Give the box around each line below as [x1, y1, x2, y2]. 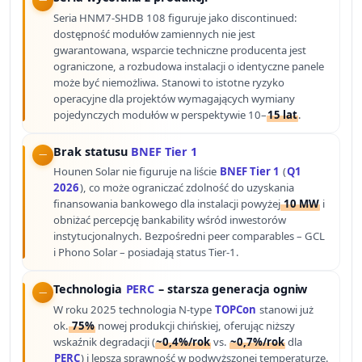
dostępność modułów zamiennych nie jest [53, 26, 256, 41]
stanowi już [257, 302, 314, 318]
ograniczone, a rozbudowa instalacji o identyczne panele [53, 58, 325, 74]
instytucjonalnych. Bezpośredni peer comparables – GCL [53, 229, 326, 244]
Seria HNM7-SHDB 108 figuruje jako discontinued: [53, 10, 298, 25]
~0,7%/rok [230, 335, 285, 350]
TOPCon [215, 302, 257, 318]
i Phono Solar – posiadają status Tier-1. [53, 245, 240, 260]
